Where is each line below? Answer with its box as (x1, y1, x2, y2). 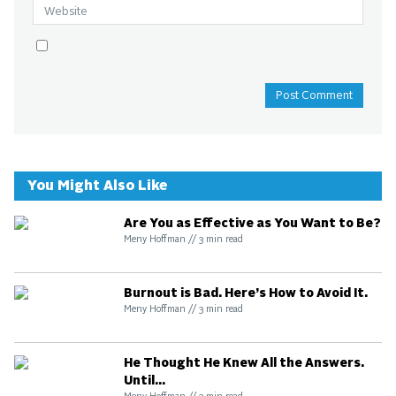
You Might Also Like (27, 179, 168, 194)
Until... (123, 375, 165, 387)
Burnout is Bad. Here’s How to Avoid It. (123, 287, 368, 300)
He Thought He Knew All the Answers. (123, 357, 364, 369)
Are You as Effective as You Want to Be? (123, 217, 381, 230)
